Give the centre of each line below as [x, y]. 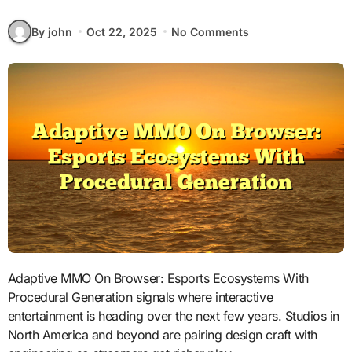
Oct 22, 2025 [121, 31]
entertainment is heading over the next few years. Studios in [173, 315]
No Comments [211, 31]
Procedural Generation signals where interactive [140, 297]
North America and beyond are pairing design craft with [162, 334]
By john [51, 31]
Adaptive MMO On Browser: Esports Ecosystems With [12, 278]
